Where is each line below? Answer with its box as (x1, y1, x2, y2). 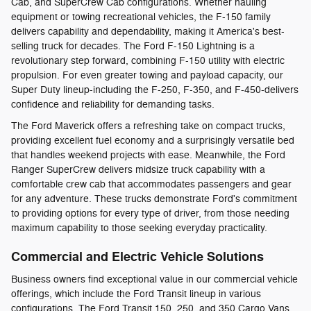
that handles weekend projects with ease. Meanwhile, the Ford (11, 149, 285, 162)
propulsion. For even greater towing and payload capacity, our (11, 69, 283, 82)
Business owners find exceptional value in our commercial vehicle (11, 273, 298, 285)
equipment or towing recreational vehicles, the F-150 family (11, 11, 271, 24)
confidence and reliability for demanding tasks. (11, 99, 215, 111)
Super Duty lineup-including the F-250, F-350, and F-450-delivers (11, 84, 299, 96)
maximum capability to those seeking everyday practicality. (11, 222, 267, 235)
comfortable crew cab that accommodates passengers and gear (11, 178, 292, 191)
